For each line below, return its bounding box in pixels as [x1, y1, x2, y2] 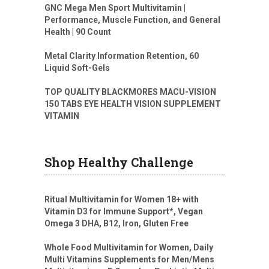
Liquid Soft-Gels [44, 63, 110, 73]
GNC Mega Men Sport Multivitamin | [44, 3, 186, 13]
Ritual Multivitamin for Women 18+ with [44, 195, 199, 205]
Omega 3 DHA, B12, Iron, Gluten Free [44, 219, 189, 229]
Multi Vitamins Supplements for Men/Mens [44, 255, 214, 265]
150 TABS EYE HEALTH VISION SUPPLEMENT [44, 99, 221, 109]
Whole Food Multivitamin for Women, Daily [44, 243, 213, 253]
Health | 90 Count [44, 27, 111, 37]
